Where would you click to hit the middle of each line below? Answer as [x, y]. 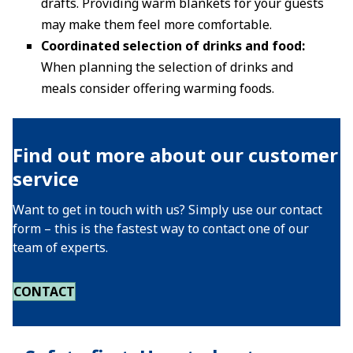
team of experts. [60, 247]
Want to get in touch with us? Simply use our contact [167, 210]
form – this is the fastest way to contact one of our [161, 229]
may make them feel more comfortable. [156, 24]
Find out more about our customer [175, 155]
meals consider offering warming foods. [158, 88]
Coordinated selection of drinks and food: [173, 46]
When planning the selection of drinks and [167, 67]
